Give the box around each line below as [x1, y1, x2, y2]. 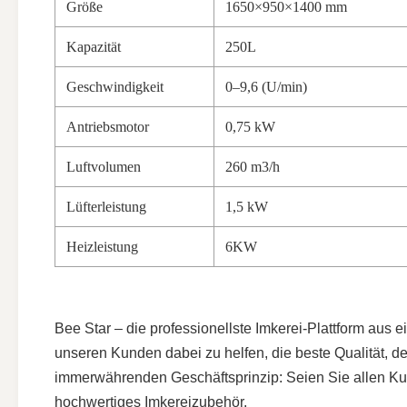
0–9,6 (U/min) [225, 79, 307, 94]
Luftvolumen [66, 159, 141, 174]
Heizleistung [66, 239, 138, 254]
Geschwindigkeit [66, 79, 164, 94]
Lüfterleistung [66, 199, 146, 214]
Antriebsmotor [66, 119, 149, 134]
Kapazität [66, 39, 121, 55]
